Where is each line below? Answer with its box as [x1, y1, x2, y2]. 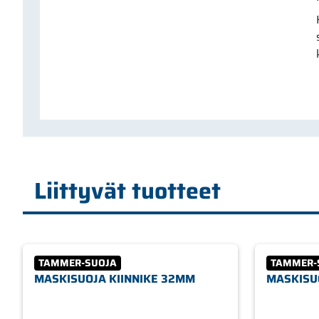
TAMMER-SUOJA [38, 255, 117, 271]
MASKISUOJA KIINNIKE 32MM [34, 270, 195, 288]
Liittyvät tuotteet [34, 173, 221, 209]
